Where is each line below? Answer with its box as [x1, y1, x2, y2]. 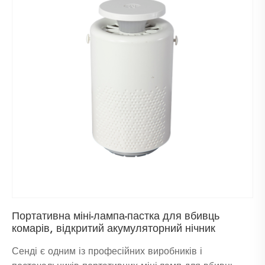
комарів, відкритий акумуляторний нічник [12, 221, 215, 237]
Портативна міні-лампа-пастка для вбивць [12, 208, 219, 224]
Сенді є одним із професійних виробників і [12, 244, 202, 258]
